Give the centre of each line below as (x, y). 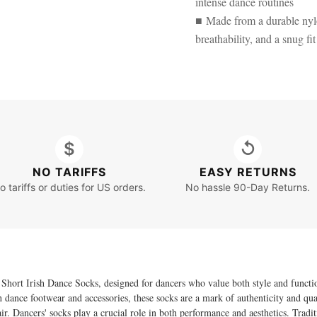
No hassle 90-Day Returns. (248, 187)
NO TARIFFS (69, 172)
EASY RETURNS (248, 172)
